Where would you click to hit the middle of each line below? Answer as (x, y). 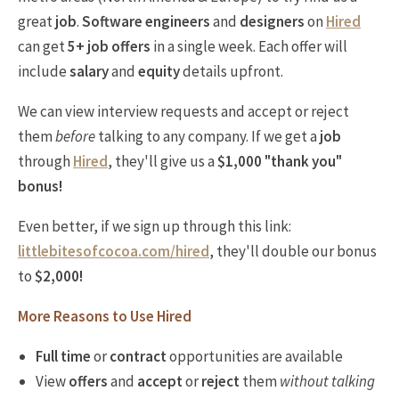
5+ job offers (109, 46)
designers (272, 21)
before (75, 136)
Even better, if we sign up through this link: (155, 226)
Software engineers (146, 21)
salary (89, 71)
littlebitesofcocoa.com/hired (114, 251)
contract (138, 356)
